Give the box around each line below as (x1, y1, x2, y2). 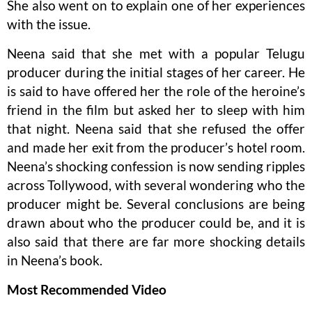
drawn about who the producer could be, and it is (7, 214, 305, 231)
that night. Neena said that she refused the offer (7, 120, 305, 137)
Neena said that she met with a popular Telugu (7, 45, 305, 62)
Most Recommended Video (7, 281, 166, 298)
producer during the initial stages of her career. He (7, 64, 305, 81)
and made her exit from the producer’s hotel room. (7, 139, 305, 156)
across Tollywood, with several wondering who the (7, 177, 305, 194)
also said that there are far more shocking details (7, 233, 305, 250)
